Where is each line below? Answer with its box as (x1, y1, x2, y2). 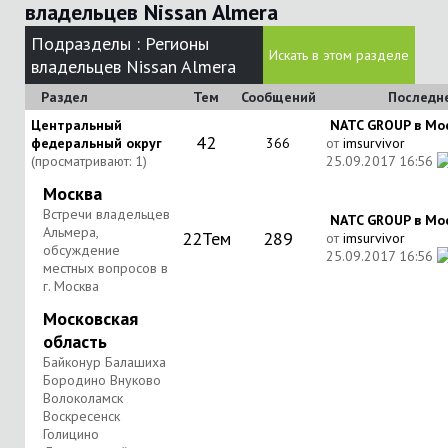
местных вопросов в (43, 259, 168, 277)
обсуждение (43, 241, 120, 259)
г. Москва (43, 277, 99, 295)
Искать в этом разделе (269, 46, 410, 64)
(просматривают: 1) (31, 152, 147, 170)
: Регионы (131, 32, 210, 55)
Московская (43, 307, 138, 330)
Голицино (43, 425, 99, 443)
